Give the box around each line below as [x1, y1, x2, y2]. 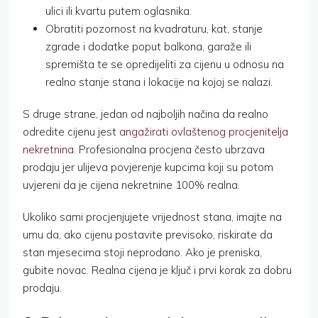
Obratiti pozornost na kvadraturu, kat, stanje [45, 22, 263, 36]
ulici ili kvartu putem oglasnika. [45, 4, 192, 18]
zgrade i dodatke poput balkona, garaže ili [45, 40, 251, 54]
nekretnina [23, 143, 74, 157]
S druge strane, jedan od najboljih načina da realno [23, 107, 268, 121]
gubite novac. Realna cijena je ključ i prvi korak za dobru [23, 263, 292, 278]
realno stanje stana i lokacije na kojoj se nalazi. [45, 75, 273, 89]
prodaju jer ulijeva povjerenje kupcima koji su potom [23, 160, 273, 175]
